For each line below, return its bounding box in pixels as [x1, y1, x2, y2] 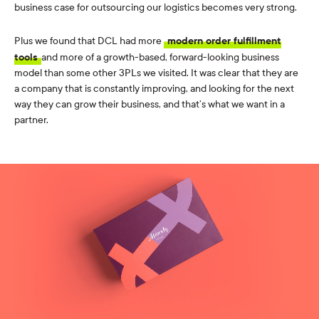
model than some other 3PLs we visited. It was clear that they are [14, 67, 298, 80]
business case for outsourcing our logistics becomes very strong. [14, 1, 297, 14]
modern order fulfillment [167, 35, 281, 47]
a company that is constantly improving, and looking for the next [14, 83, 294, 95]
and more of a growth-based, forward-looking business [41, 51, 279, 64]
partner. [14, 114, 48, 127]
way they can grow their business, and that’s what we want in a [14, 98, 285, 111]
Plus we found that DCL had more [14, 35, 164, 48]
